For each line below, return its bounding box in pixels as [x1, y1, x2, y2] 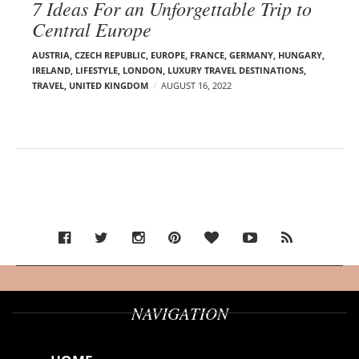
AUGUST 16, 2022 [161, 79, 232, 91]
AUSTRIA [32, 48, 70, 61]
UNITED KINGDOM [69, 79, 148, 91]
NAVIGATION [131, 301, 228, 325]
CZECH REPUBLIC [75, 48, 146, 61]
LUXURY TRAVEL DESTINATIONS [167, 63, 304, 76]
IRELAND [32, 63, 71, 76]
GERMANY [229, 48, 273, 61]
